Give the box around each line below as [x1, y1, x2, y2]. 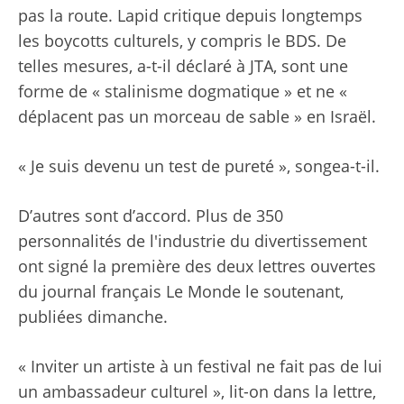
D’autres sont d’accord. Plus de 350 [18, 205, 283, 227]
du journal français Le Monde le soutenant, [18, 280, 344, 303]
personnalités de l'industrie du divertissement [18, 230, 367, 252]
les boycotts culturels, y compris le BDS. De [18, 30, 346, 52]
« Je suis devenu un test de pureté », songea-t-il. [18, 155, 380, 178]
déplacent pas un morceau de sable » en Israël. [18, 106, 376, 128]
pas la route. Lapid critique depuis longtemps [18, 5, 363, 27]
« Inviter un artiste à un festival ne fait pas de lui [18, 355, 382, 378]
